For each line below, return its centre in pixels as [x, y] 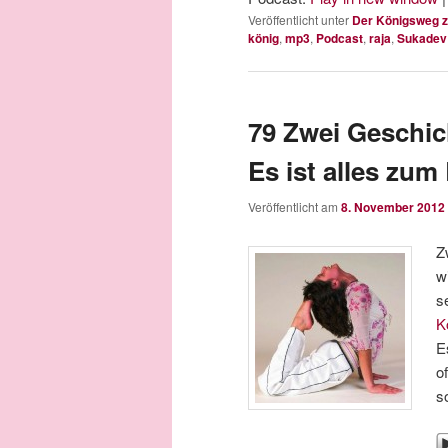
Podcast [339, 38]
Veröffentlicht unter [298, 20]
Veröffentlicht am [294, 206]
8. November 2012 [393, 206]
